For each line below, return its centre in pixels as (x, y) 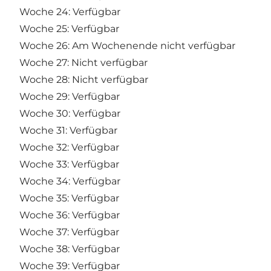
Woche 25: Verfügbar (69, 28)
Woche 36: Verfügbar (70, 215)
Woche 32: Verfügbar (69, 147)
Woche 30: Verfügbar (70, 113)
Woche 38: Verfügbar (70, 249)
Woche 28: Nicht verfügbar (84, 79)
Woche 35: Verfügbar (69, 198)
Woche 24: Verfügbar (70, 11)
